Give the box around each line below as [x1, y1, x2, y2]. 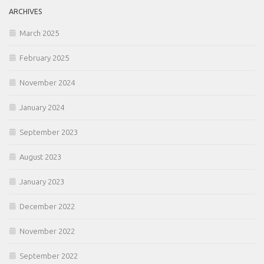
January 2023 [19, 177, 64, 186]
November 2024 [19, 78, 75, 87]
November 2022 [19, 227, 75, 236]
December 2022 [19, 202, 75, 211]
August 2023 [19, 153, 61, 161]
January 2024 [19, 103, 64, 112]
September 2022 [19, 252, 78, 260]
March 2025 [19, 29, 59, 38]
